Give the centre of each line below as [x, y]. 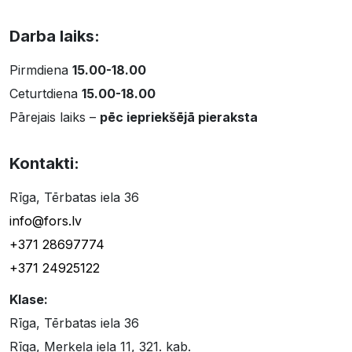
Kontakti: [44, 163]
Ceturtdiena [46, 93]
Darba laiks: [55, 36]
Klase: [29, 299]
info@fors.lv [46, 220]
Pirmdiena [41, 70]
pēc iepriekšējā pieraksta [179, 117]
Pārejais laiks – [55, 117]
